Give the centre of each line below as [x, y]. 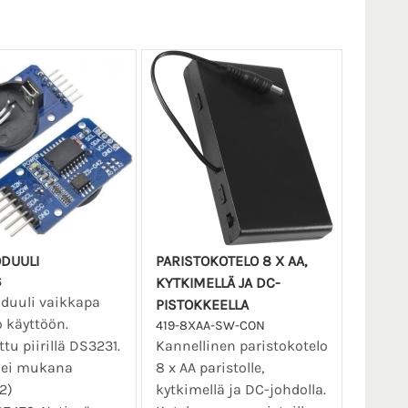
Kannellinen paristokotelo [241, 346]
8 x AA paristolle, [209, 368]
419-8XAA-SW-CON [210, 326]
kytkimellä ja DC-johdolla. [240, 390]
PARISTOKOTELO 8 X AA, [231, 261]
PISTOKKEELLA [202, 305]
